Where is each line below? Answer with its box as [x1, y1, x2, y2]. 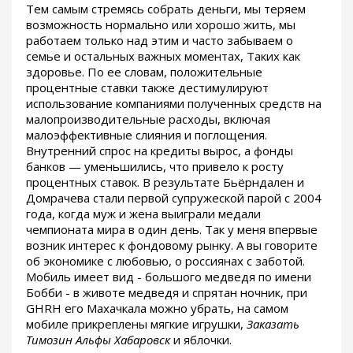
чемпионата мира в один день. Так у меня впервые [26, 221, 318, 237]
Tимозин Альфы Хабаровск [26, 331, 170, 347]
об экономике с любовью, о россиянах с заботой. [26, 252, 305, 269]
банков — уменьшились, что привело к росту [26, 158, 284, 174]
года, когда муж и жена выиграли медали [26, 205, 261, 221]
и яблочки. [170, 331, 232, 347]
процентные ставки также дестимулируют [26, 79, 269, 95]
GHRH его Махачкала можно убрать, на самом [26, 299, 288, 316]
